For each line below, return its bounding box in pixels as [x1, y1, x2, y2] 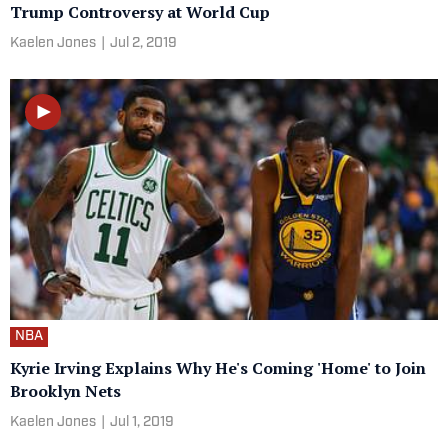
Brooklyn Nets [10, 380, 121, 402]
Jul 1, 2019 [110, 415, 174, 430]
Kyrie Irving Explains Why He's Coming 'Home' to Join [10, 357, 426, 379]
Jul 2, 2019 [110, 36, 177, 52]
